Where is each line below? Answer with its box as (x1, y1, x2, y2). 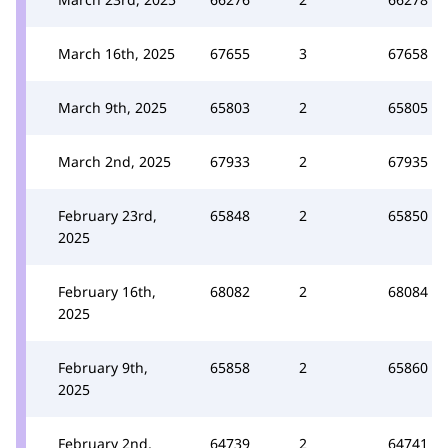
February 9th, (58, 357, 148, 377)
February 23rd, (58, 205, 157, 225)
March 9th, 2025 (58, 97, 167, 117)
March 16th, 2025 (58, 43, 175, 63)
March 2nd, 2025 (58, 151, 171, 171)
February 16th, (58, 281, 156, 301)
